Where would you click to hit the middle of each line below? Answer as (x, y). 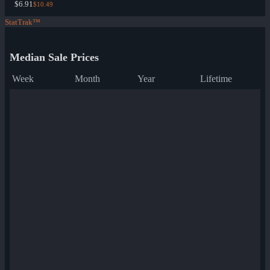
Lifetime (216, 79)
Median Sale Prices (54, 58)
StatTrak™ (23, 22)
